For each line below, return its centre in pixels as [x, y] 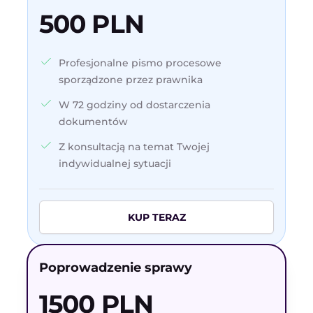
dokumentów [93, 121]
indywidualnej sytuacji [115, 163]
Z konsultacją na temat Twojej [134, 146]
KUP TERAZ [156, 217]
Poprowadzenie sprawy [116, 267]
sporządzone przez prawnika [131, 79]
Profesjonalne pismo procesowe [140, 63]
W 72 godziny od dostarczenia [134, 104]
